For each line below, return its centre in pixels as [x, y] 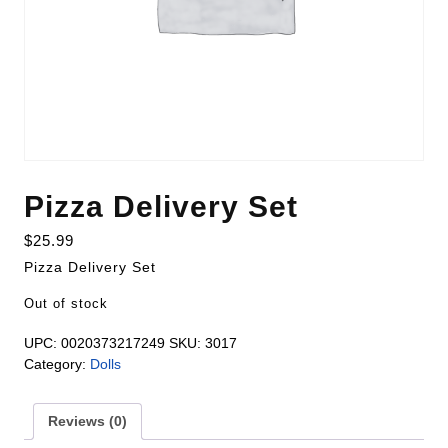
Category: [57, 364]
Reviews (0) [87, 421]
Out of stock [66, 303]
